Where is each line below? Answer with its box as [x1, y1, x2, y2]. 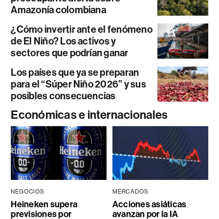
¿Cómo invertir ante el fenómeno [11, 23, 153, 36]
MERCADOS [112, 188, 149, 196]
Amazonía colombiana [11, 4, 106, 16]
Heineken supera [11, 199, 77, 210]
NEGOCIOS [11, 188, 44, 196]
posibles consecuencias [11, 90, 116, 102]
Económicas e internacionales [11, 108, 168, 122]
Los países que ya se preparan [11, 66, 139, 79]
